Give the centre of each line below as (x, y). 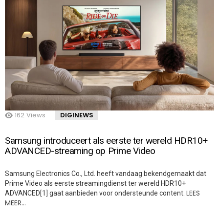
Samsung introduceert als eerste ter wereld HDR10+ (106, 140)
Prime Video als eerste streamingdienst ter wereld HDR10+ (95, 183)
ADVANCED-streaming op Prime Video (80, 151)
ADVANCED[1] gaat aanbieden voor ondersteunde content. (96, 193)
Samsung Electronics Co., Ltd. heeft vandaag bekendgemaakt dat (106, 173)
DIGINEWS (77, 115)
